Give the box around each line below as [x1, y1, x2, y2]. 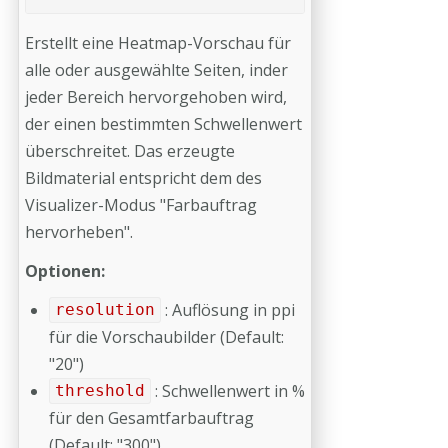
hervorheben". [25, 220, 141, 243]
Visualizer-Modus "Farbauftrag [25, 193, 257, 216]
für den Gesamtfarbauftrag [49, 406, 254, 429]
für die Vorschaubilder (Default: [49, 325, 284, 348]
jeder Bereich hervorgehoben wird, [25, 85, 287, 108]
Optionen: [25, 259, 105, 282]
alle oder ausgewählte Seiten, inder [25, 58, 288, 81]
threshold [54, 381, 145, 401]
